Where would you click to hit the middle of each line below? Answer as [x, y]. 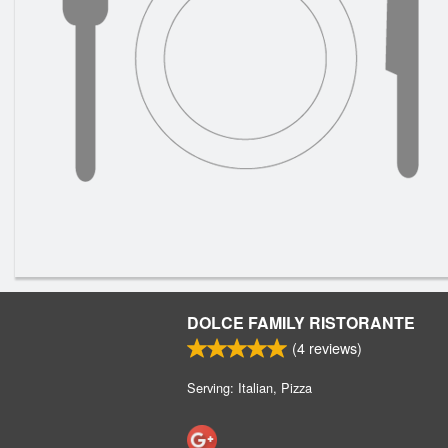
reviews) [333, 347]
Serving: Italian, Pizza [249, 387]
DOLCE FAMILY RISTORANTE [301, 322]
